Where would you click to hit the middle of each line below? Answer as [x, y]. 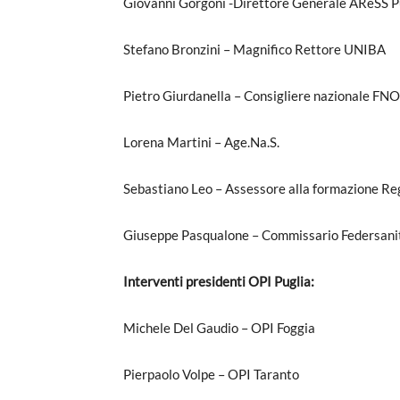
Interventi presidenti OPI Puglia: [219, 281]
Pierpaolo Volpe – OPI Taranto [211, 374]
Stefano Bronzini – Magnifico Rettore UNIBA [254, 49]
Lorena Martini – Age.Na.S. [201, 142]
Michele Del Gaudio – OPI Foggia [219, 327]
